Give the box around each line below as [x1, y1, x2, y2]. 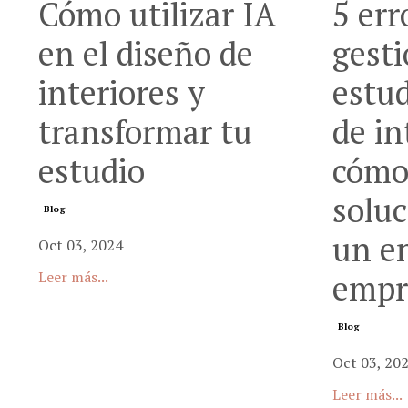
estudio [38, 149, 145, 193]
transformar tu [38, 110, 252, 154]
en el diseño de [38, 32, 253, 76]
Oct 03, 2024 [38, 235, 123, 256]
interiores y [38, 71, 205, 115]
